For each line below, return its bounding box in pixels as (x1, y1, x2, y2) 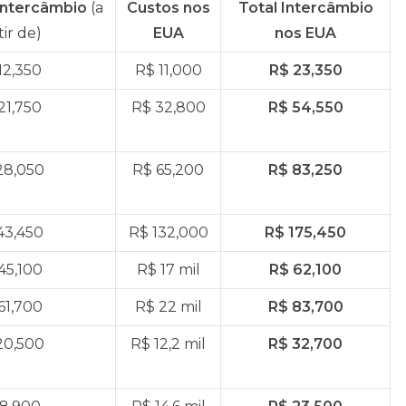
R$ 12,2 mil (130, 335, 206, 353)
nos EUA (275, 24, 336, 42)
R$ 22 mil (134, 298, 202, 315)
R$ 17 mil (136, 261, 200, 278)
